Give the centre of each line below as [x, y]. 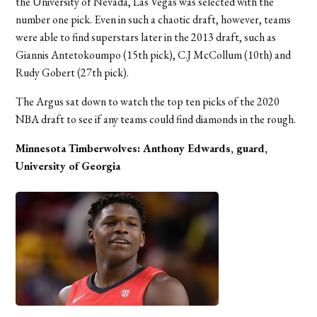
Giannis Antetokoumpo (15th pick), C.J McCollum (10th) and [154, 54]
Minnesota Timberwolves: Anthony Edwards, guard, [142, 148]
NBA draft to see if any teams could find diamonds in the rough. [157, 119]
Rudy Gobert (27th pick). [73, 72]
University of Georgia [68, 166]
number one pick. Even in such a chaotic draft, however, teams [154, 19]
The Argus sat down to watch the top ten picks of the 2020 [148, 101]
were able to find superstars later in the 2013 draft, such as [146, 37]
